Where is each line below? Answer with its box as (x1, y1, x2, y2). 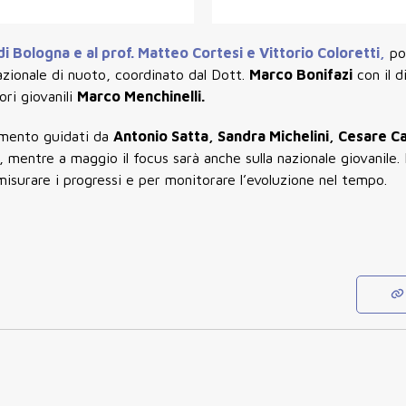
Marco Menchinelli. (77, 87, 205, 104)
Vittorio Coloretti (259, 43, 380, 61)
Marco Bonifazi (249, 65, 353, 82)
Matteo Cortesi (138, 43, 243, 61)
